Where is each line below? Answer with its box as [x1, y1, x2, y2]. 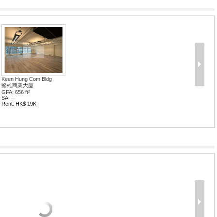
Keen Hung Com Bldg [1, 76, 52, 82]
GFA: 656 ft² [1, 89, 30, 95]
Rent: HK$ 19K [1, 101, 36, 107]
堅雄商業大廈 [1, 82, 33, 88]
